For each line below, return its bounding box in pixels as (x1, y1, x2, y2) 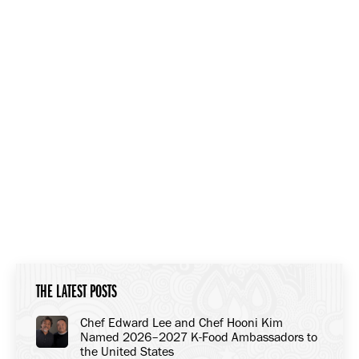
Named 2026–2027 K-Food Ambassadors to (80, 329, 317, 345)
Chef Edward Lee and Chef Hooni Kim (80, 315, 283, 331)
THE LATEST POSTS (36, 281, 117, 303)
